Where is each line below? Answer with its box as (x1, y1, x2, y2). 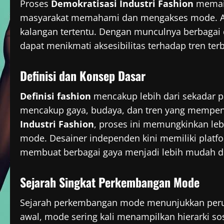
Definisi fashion (20, 90, 91, 102)
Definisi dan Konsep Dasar (20, 66, 145, 85)
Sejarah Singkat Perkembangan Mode (20, 173, 199, 191)
